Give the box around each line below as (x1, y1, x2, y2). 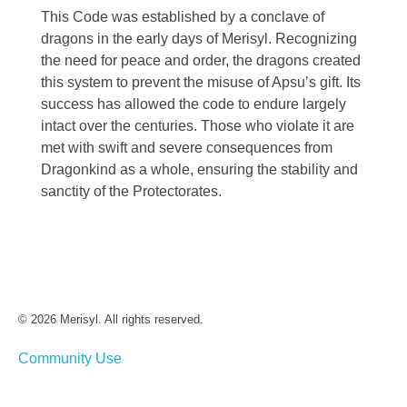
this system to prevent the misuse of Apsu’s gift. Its (41, 74, 361, 91)
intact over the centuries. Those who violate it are (41, 118, 354, 134)
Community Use (18, 351, 122, 367)
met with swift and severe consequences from (41, 140, 333, 156)
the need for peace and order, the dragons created (41, 53, 361, 69)
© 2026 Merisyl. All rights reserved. (18, 313, 203, 327)
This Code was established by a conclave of (41, 9, 324, 25)
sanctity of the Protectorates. (41, 184, 222, 200)
